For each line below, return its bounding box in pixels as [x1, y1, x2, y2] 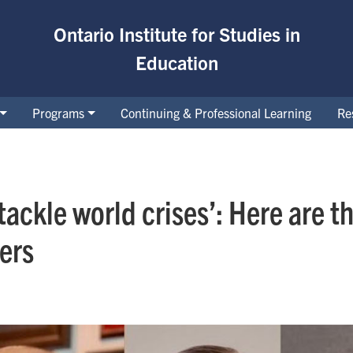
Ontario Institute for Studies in [53, 22, 300, 46]
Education [135, 50, 218, 75]
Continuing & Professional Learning [121, 104, 312, 121]
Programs [32, 104, 85, 121]
